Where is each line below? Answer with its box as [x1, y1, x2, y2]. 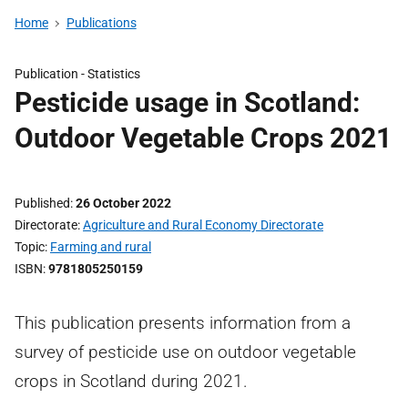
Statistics [87, 66, 140, 81]
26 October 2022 [76, 196, 171, 210]
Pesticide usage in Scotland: [15, 87, 360, 118]
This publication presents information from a [15, 312, 351, 333]
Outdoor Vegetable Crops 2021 [15, 122, 392, 154]
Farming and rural [50, 240, 151, 254]
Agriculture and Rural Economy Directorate [83, 218, 323, 232]
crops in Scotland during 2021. [15, 371, 248, 392]
